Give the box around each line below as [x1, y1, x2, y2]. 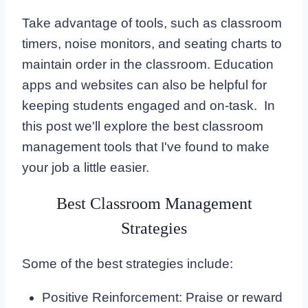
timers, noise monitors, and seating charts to [22, 36, 282, 51]
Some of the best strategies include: [22, 256, 233, 271]
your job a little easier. [22, 159, 149, 175]
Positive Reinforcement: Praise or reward [41, 289, 283, 305]
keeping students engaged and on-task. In [22, 98, 275, 113]
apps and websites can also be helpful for [22, 77, 267, 92]
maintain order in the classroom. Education [22, 56, 274, 71]
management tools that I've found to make [22, 139, 269, 154]
